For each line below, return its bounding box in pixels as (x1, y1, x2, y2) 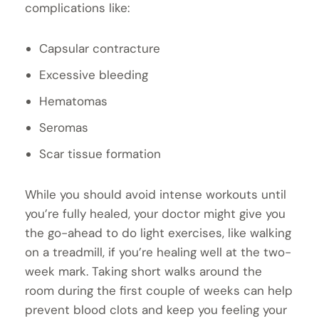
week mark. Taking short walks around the (25, 263, 262, 280)
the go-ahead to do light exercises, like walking (25, 225, 291, 241)
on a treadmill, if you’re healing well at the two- (25, 244, 291, 261)
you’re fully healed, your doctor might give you (25, 206, 286, 222)
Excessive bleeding (39, 67, 148, 83)
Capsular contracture (39, 41, 160, 57)
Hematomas (39, 93, 108, 110)
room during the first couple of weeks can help (25, 283, 293, 299)
